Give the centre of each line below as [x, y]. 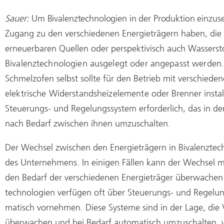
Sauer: [18, 18]
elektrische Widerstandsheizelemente [78, 93]
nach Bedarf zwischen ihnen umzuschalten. [88, 123]
